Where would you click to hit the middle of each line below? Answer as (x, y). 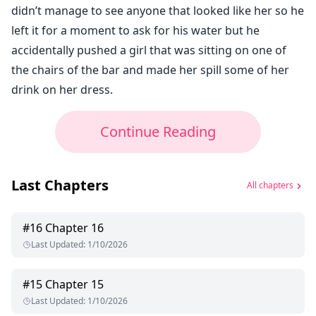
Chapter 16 (74, 228)
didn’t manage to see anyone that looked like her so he (158, 11)
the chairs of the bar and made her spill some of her (150, 70)
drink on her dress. (62, 90)
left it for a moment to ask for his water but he (135, 31)
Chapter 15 (74, 285)
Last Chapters (60, 186)
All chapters (270, 185)
